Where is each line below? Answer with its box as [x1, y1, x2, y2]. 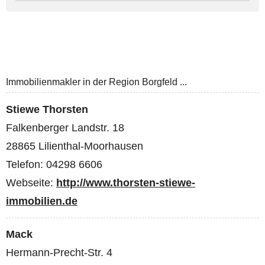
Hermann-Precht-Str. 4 [6, 247, 112, 259]
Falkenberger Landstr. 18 [6, 121, 124, 134]
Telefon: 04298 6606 [6, 158, 102, 170]
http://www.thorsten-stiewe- [56, 176, 195, 189]
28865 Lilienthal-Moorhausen [6, 140, 143, 152]
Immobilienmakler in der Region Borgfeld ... [6, 77, 187, 88]
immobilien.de [6, 195, 77, 207]
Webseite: [6, 176, 56, 189]
